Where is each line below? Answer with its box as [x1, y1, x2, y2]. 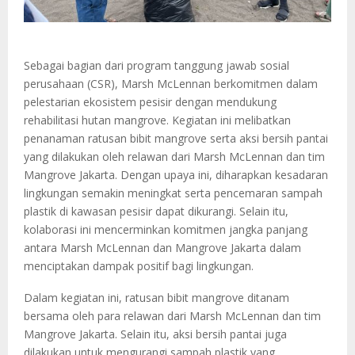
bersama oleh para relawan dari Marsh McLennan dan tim [24, 308, 321, 324]
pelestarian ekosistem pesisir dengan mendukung [24, 94, 277, 110]
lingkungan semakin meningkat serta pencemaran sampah [24, 185, 323, 201]
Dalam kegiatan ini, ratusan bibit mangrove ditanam [24, 290, 289, 306]
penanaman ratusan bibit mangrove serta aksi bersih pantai [24, 131, 328, 147]
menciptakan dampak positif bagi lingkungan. [24, 258, 254, 274]
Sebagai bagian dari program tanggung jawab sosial [24, 58, 289, 74]
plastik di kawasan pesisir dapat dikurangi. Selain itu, [24, 204, 288, 219]
